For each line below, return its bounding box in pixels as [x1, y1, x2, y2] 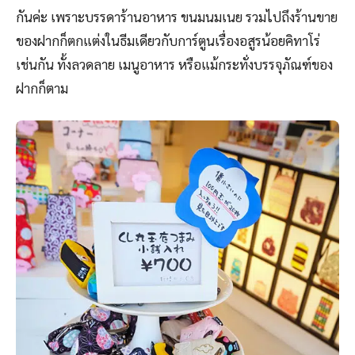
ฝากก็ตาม [16, 79, 68, 97]
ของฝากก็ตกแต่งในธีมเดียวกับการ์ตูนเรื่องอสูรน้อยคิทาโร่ [16, 32, 320, 50]
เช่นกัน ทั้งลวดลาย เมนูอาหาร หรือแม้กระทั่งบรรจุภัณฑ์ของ [16, 55, 333, 74]
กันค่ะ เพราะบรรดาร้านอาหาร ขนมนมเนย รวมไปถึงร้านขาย [16, 8, 338, 26]
